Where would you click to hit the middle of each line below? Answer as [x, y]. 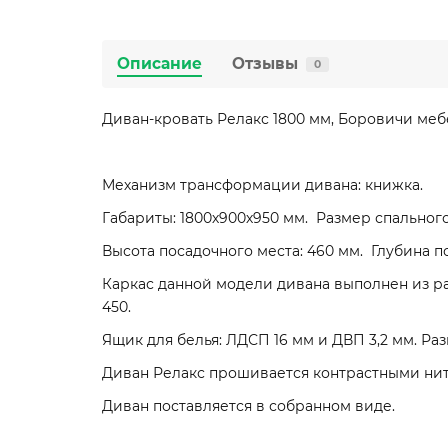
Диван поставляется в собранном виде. [248, 406]
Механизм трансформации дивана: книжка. [262, 185]
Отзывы [265, 64]
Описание [159, 64]
